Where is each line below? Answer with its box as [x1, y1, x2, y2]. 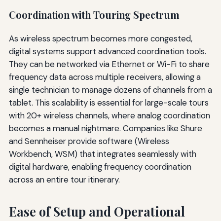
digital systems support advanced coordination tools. [8, 46, 206, 57]
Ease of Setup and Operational [8, 203, 185, 220]
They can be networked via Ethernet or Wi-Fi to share [8, 59, 210, 70]
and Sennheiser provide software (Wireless [8, 136, 169, 147]
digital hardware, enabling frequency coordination [8, 161, 191, 173]
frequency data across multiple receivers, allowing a [8, 72, 201, 83]
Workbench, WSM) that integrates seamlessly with [8, 148, 196, 160]
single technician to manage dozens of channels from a [8, 84, 212, 96]
